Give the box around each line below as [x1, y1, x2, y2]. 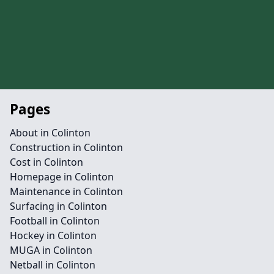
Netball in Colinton [10, 258, 95, 272]
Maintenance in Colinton [10, 185, 123, 198]
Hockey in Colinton [10, 229, 97, 242]
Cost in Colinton [10, 155, 83, 169]
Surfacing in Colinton [10, 199, 107, 213]
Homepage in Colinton [10, 170, 114, 183]
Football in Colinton [10, 214, 100, 228]
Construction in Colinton [10, 141, 123, 154]
